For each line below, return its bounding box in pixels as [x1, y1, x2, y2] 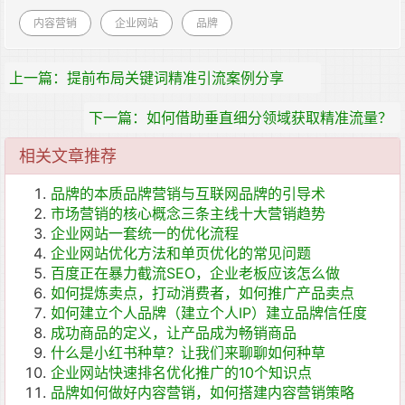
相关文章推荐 [19, 146, 117, 166]
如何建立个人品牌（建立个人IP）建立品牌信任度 [51, 304, 367, 323]
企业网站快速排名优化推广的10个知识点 [51, 363, 312, 382]
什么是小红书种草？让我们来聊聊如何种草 [51, 344, 325, 363]
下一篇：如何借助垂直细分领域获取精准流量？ [89, 108, 392, 127]
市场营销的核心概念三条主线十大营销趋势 [51, 204, 325, 223]
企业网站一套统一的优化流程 [51, 224, 239, 243]
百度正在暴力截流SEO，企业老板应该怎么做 [51, 264, 340, 283]
